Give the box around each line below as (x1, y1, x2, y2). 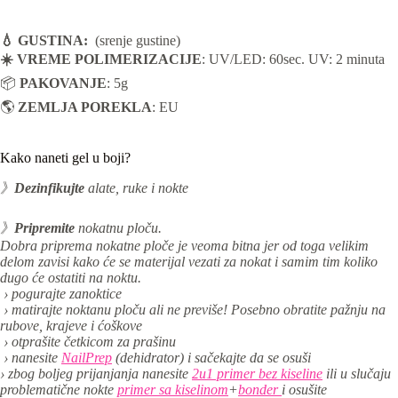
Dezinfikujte (14, 180, 84, 196)
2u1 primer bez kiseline (192, 366, 322, 382)
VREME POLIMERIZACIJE (13, 52, 202, 68)
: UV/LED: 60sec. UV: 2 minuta (202, 52, 385, 68)
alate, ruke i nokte (84, 180, 188, 196)
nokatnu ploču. (75, 220, 162, 236)
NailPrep (61, 350, 112, 366)
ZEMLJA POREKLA (18, 99, 152, 115)
